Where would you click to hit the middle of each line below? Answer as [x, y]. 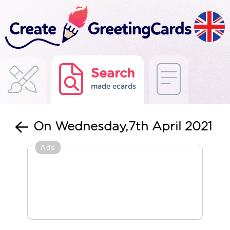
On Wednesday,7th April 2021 [123, 127]
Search [113, 74]
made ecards [113, 87]
